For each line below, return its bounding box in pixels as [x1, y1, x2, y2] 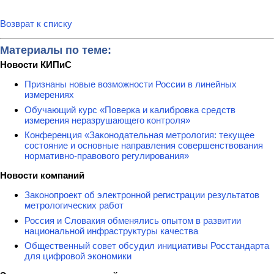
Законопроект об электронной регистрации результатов [24, 190, 259, 201]
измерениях [24, 89, 74, 100]
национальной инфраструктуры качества [24, 225, 198, 236]
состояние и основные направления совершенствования [24, 140, 263, 151]
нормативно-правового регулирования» [24, 150, 189, 161]
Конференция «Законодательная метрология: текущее [24, 130, 254, 141]
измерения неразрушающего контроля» [24, 114, 190, 125]
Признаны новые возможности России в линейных [24, 79, 237, 90]
